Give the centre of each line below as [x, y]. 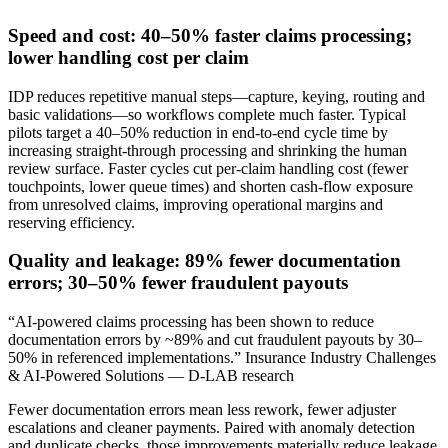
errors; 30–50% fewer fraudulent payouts [178, 283]
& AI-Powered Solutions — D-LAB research [151, 376]
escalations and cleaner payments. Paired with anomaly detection [211, 428]
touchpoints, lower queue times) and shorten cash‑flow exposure [210, 186]
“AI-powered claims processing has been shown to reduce [191, 322]
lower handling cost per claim [128, 57]
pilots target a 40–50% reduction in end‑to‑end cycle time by [198, 132]
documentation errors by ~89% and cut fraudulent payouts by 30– [215, 340]
